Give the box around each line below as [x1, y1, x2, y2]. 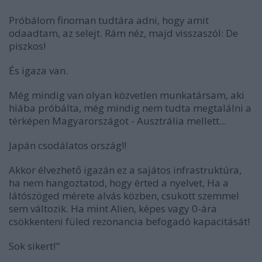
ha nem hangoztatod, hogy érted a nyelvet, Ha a [9, 175, 229, 189]
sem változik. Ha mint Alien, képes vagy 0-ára [9, 201, 217, 215]
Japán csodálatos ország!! [9, 138, 126, 152]
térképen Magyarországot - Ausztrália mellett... [9, 113, 226, 127]
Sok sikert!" [9, 239, 60, 253]
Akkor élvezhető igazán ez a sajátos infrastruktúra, [9, 163, 242, 177]
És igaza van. [9, 63, 68, 77]
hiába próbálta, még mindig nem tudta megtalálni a [9, 101, 251, 115]
